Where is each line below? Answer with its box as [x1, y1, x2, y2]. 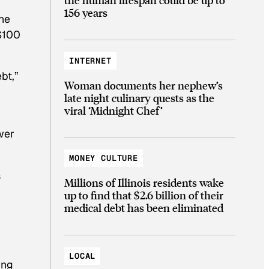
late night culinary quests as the [64, 90, 214, 104]
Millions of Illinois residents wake [64, 175, 224, 190]
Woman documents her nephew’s [64, 77, 223, 92]
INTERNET [69, 55, 112, 66]
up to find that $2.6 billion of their [64, 188, 223, 202]
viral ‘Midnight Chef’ [64, 103, 163, 117]
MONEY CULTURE [69, 153, 139, 164]
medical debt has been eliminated [64, 201, 223, 215]
